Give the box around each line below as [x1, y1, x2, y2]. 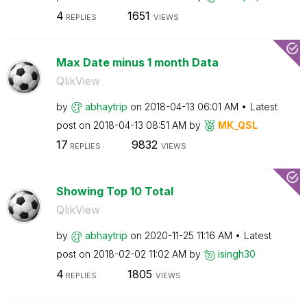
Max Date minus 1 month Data [56, 55, 219, 69]
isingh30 [217, 248, 256, 260]
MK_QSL [217, 119, 258, 131]
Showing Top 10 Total [56, 184, 173, 198]
